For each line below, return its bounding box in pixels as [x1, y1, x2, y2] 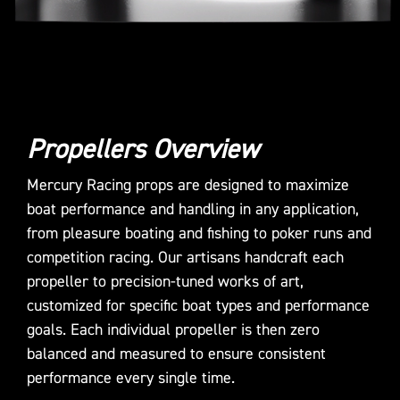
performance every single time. [27, 368, 235, 388]
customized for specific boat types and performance [27, 296, 370, 316]
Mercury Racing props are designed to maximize [27, 175, 349, 196]
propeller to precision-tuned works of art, [27, 271, 304, 292]
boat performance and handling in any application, [27, 199, 359, 220]
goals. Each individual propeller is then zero [27, 320, 320, 340]
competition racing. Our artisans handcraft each [27, 247, 344, 268]
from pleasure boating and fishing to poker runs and [27, 223, 371, 244]
